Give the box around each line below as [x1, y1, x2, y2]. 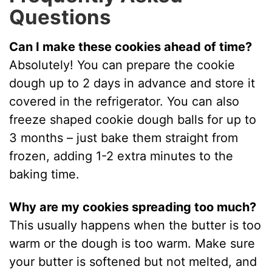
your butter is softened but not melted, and [9, 254, 257, 270]
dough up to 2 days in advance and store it [9, 76, 256, 91]
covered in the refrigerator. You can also [9, 94, 240, 109]
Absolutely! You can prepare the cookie [9, 58, 236, 73]
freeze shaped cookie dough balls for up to [9, 112, 257, 127]
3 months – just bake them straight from [9, 131, 239, 146]
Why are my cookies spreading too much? [9, 200, 257, 215]
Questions [9, 4, 112, 29]
